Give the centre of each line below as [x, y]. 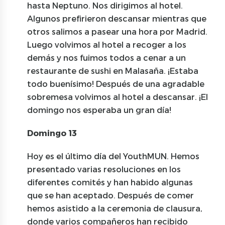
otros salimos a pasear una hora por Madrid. [118, 31]
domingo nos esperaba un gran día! [99, 109]
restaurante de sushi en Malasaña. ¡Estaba [113, 70]
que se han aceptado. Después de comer [111, 195]
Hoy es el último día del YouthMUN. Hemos [114, 156]
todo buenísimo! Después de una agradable [116, 83]
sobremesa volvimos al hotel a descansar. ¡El [118, 96]
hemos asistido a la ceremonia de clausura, [115, 208]
